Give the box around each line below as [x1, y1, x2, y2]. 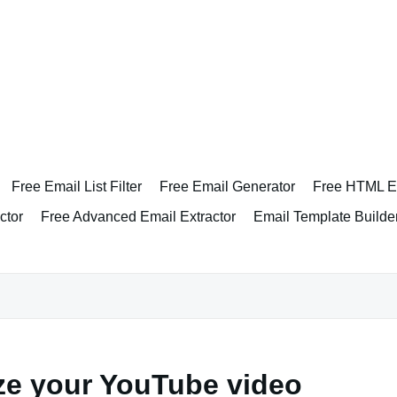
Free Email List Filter [12, 179, 142, 194]
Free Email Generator [160, 179, 295, 194]
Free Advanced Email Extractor [41, 209, 236, 224]
